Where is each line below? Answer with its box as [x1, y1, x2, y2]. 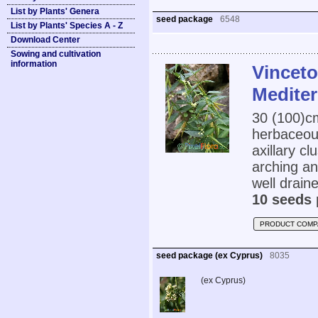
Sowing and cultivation [11, 49, 101, 59]
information [11, 59, 57, 69]
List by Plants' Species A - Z [11, 21, 123, 31]
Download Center [11, 35, 80, 45]
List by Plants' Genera [11, 6, 99, 16]
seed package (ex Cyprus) [156, 251, 263, 261]
